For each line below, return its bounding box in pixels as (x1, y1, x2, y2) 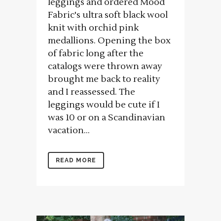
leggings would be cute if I (48, 99, 160, 111)
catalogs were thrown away (48, 61, 162, 73)
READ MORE (56, 157, 96, 164)
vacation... (48, 125, 90, 137)
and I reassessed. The (48, 86, 135, 98)
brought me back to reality (48, 74, 160, 85)
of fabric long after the (48, 48, 144, 60)
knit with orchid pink (48, 22, 139, 34)
